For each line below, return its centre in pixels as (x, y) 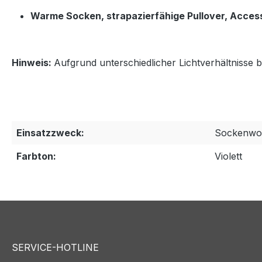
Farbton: (36, 156)
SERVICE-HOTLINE (55, 247)
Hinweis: (33, 62)
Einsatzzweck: (50, 132)
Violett (228, 156)
